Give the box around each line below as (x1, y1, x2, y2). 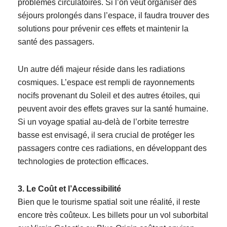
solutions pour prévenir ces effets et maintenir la (18, 24, 188, 33)
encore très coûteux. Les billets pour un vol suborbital (18, 211, 208, 219)
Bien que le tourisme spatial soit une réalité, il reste (18, 198, 200, 206)
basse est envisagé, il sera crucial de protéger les (18, 131, 195, 139)
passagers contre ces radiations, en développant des (18, 144, 207, 153)
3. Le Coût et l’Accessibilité (18, 184, 121, 193)
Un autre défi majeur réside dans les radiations (18, 65, 185, 73)
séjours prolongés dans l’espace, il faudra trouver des (18, 11, 209, 20)
